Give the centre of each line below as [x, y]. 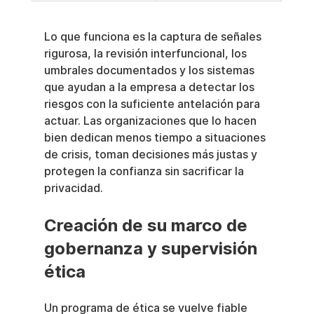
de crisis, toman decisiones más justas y [152, 155]
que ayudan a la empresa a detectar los [150, 88]
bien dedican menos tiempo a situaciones [156, 138]
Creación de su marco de [148, 226]
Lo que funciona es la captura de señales [154, 37]
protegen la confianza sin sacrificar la [145, 172]
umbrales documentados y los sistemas [150, 71]
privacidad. [73, 189]
